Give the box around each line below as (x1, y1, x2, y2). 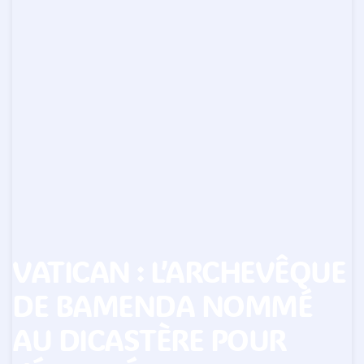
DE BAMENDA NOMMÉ (12, 286, 312, 324)
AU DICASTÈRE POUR (12, 320, 286, 358)
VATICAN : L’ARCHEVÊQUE (12, 252, 345, 290)
